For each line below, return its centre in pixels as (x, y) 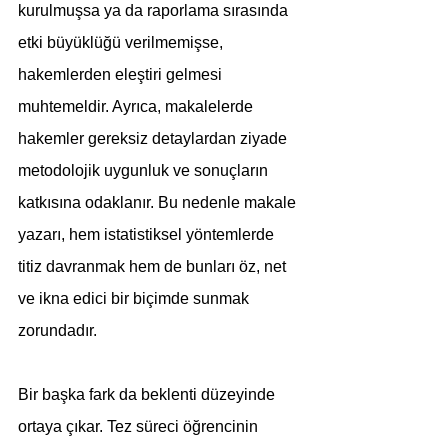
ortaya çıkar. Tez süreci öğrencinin (140, 426)
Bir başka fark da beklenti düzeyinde (148, 394)
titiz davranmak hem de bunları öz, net (154, 266)
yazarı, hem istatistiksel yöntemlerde (148, 234)
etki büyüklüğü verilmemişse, (122, 42)
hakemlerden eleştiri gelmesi (122, 74)
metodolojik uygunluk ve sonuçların (145, 170)
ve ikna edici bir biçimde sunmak (135, 298)
